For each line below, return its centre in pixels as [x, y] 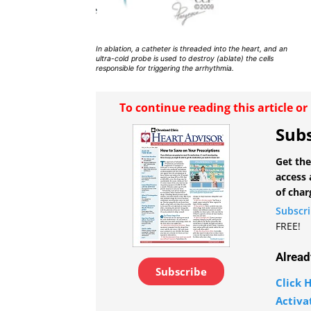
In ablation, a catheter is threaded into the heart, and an [192, 49]
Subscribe [181, 272]
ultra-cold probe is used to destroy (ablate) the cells [185, 59]
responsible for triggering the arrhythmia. [165, 69]
